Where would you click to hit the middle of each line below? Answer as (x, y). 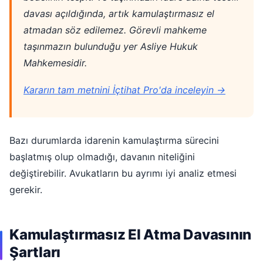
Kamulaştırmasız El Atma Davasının (131, 235)
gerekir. (26, 190)
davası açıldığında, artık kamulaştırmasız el (119, 14)
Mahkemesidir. (55, 63)
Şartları (35, 252)
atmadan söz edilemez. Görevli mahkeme (115, 30)
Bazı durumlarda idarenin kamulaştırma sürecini (114, 141)
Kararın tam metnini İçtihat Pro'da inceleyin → (124, 90)
